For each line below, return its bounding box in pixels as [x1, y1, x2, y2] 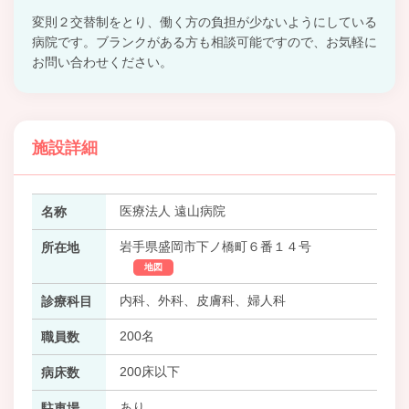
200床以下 [119, 363, 180, 379]
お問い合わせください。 [32, 54, 173, 69]
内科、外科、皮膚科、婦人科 [119, 292, 286, 308]
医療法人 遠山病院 [119, 203, 225, 218]
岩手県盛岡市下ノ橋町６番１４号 [119, 238, 311, 254]
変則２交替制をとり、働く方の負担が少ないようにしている [32, 14, 377, 29]
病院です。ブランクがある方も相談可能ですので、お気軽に [32, 34, 377, 49]
